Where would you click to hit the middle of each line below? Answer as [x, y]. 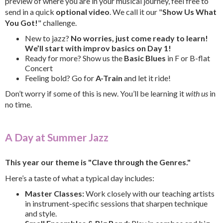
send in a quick [30, 11]
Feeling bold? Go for [60, 78]
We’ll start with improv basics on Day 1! [98, 48]
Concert [39, 68]
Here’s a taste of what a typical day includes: [80, 178]
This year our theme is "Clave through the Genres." [98, 162]
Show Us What [189, 11]
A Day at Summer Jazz [57, 137]
